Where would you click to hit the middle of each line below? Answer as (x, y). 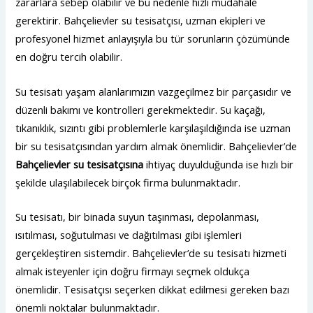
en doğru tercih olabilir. (69, 57)
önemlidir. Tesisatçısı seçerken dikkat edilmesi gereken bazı (153, 290)
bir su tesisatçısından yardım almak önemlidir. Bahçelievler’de (156, 146)
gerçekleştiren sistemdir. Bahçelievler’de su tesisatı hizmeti (151, 253)
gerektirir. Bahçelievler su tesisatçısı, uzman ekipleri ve (141, 21)
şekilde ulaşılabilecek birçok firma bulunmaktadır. (128, 182)
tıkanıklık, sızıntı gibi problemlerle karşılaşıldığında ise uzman (153, 128)
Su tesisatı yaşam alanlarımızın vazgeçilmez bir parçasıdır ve (154, 91)
